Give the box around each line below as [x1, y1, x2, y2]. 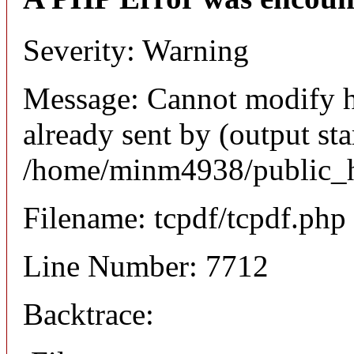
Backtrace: [23, 297, 154, 332]
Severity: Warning [23, 33, 249, 68]
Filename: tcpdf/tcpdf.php [23, 201, 346, 235]
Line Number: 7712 [23, 249, 269, 284]
